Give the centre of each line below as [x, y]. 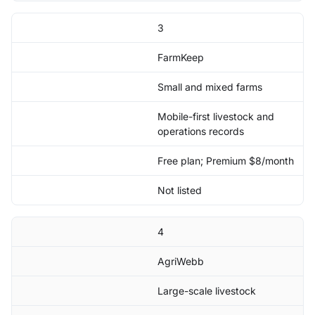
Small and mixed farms [210, 87]
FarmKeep [181, 58]
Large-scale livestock [207, 291]
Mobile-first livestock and [216, 117]
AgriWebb [181, 262]
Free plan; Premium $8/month [226, 161]
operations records [201, 131]
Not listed [180, 191]
